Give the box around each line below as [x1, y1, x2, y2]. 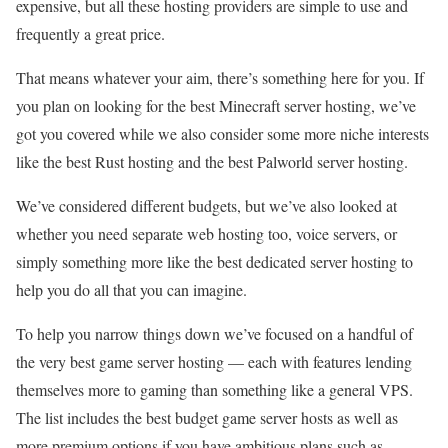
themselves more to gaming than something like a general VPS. [16, 379, 413, 400]
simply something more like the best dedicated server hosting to [16, 251, 413, 272]
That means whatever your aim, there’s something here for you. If [16, 67, 424, 88]
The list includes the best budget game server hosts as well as [16, 407, 398, 428]
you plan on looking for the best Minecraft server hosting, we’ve [16, 95, 416, 116]
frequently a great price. [16, 23, 165, 44]
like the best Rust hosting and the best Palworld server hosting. [16, 151, 408, 172]
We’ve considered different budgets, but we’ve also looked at [16, 195, 397, 216]
